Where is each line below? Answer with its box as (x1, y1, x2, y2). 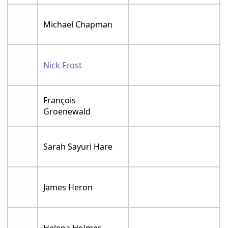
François (43, 95, 76, 106)
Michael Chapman (43, 19, 113, 30)
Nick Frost (43, 60, 82, 71)
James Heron (43, 182, 93, 193)
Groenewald (43, 106, 91, 117)
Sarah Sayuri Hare (43, 141, 113, 152)
